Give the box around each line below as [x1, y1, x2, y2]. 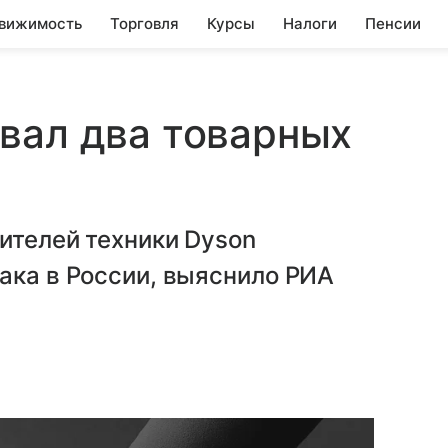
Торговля [110, 14, 179, 33]
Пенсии [365, 14, 421, 33]
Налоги [283, 14, 337, 33]
